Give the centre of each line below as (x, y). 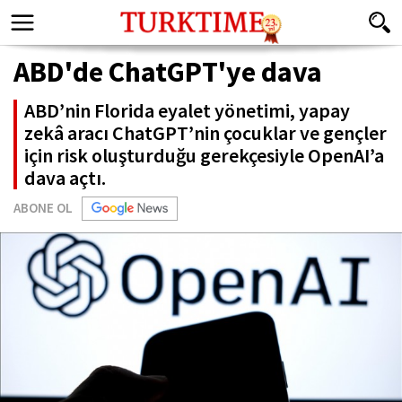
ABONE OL (43, 208)
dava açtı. (65, 178)
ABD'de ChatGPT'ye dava (168, 72)
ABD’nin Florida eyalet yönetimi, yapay (187, 110)
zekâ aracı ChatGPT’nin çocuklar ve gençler (205, 133)
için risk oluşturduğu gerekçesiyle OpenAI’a (204, 155)
